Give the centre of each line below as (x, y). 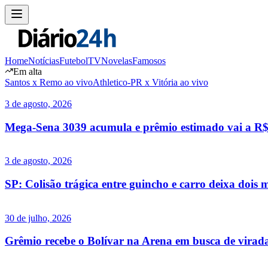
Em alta (28, 71)
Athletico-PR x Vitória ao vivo (150, 82)
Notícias (44, 60)
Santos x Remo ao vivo (49, 82)
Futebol (74, 60)
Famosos (149, 60)
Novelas (117, 60)
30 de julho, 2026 (38, 218)
